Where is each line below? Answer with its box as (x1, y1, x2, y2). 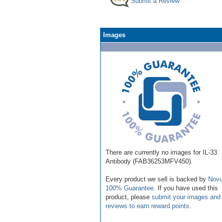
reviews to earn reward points (106, 202, 189, 210)
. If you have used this (154, 184, 218, 192)
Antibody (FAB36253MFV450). (106, 157, 193, 165)
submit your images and (152, 193, 221, 201)
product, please (106, 193, 152, 201)
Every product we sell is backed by (106, 175, 208, 183)
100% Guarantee (106, 184, 154, 192)
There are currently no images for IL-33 (106, 148, 217, 156)
